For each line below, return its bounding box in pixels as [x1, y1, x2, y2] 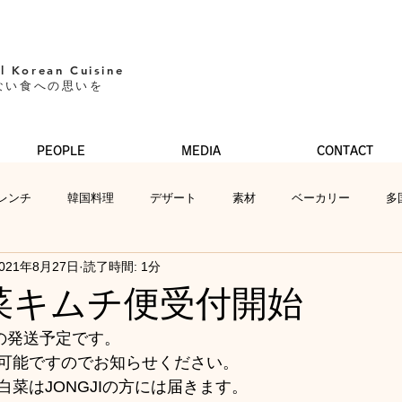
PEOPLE [36, 145, 85, 157]
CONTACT [316, 145, 373, 157]
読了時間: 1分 [83, 259, 161, 275]
